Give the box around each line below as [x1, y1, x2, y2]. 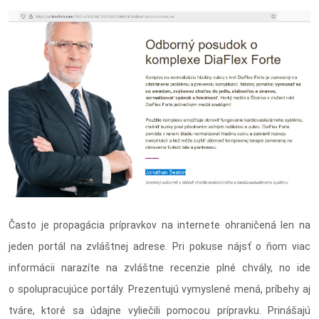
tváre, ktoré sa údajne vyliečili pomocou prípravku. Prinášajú [9, 305, 310, 317]
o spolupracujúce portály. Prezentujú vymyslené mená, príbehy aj [9, 283, 310, 296]
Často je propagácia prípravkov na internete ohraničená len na [9, 219, 310, 231]
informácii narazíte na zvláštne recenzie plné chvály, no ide [9, 262, 310, 274]
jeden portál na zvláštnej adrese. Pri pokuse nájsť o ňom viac [9, 241, 310, 253]
